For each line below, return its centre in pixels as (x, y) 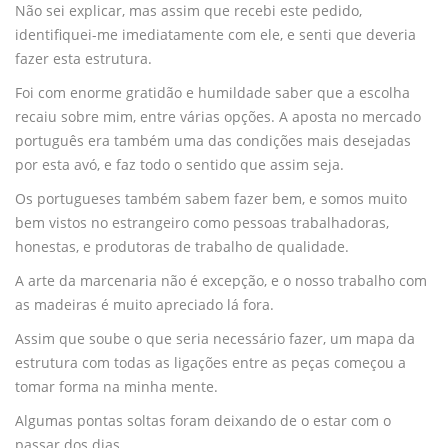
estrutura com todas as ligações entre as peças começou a (210, 362)
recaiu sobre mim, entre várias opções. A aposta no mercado (218, 116)
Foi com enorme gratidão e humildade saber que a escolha (212, 92)
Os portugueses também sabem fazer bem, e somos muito (211, 198)
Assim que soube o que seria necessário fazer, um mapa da (215, 338)
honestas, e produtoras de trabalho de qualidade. (182, 246)
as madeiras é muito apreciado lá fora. (144, 304)
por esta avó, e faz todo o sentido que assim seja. (179, 164)
